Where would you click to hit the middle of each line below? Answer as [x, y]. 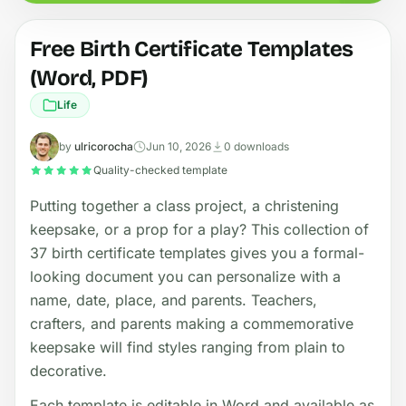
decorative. [68, 370]
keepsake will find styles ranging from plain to [188, 347]
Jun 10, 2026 [179, 146]
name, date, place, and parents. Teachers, [174, 300]
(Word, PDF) [89, 77]
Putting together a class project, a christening [184, 205]
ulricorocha [104, 146]
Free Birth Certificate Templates [192, 48]
